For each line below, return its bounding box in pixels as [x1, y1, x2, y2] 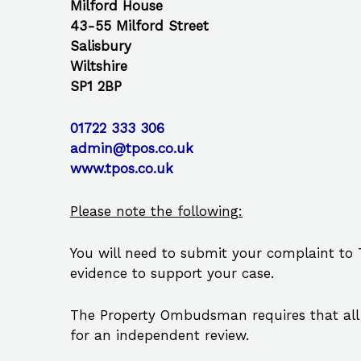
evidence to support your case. [70, 264, 274, 281]
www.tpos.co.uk [70, 160, 173, 177]
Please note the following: [70, 202, 243, 219]
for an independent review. [70, 327, 249, 343]
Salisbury [70, 38, 131, 55]
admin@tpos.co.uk [70, 140, 193, 157]
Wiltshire [70, 58, 127, 75]
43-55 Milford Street [70, 18, 209, 35]
